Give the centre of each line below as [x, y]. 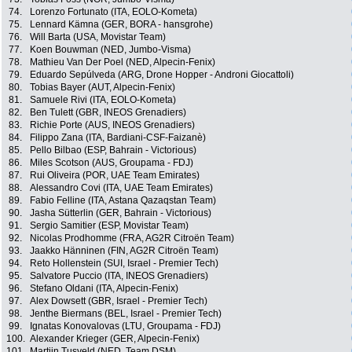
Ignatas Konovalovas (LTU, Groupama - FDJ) [125, 326]
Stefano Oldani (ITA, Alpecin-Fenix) [104, 289]
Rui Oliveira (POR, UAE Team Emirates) [115, 176]
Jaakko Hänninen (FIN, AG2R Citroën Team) [124, 251]
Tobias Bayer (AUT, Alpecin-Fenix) [103, 88]
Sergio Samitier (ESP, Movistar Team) [109, 226]
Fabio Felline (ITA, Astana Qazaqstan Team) [123, 201]
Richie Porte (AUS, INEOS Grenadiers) [112, 125]
